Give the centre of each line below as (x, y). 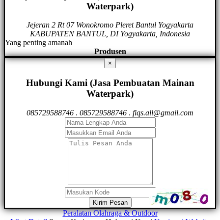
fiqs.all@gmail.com (163, 112)
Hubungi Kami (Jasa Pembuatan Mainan (110, 83)
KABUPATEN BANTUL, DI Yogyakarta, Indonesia (110, 34)
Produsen (110, 52)
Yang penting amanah (39, 43)
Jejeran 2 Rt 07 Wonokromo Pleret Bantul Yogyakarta (110, 25)
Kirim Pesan (110, 202)
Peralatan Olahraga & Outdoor (110, 213)
